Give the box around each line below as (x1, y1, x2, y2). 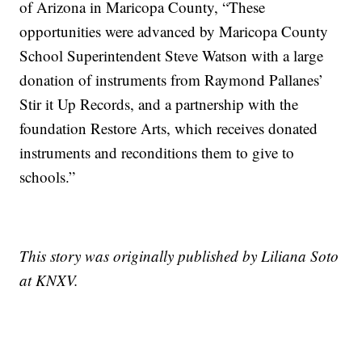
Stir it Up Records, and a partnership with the (19, 93, 299, 114)
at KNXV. (19, 269, 79, 290)
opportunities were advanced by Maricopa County (19, 20, 329, 41)
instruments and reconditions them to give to (19, 141, 295, 162)
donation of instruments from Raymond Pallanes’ (19, 69, 324, 90)
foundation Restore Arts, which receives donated (19, 117, 318, 138)
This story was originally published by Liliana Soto (19, 245, 339, 266)
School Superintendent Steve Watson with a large (19, 44, 324, 65)
